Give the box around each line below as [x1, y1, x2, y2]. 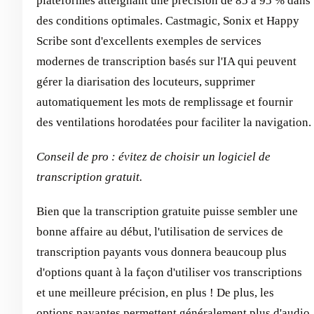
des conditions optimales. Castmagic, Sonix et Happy [36, 14, 299, 27]
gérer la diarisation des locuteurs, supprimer [36, 75, 255, 88]
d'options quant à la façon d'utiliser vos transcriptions [36, 266, 302, 279]
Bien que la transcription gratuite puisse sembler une [36, 205, 298, 218]
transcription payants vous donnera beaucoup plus [36, 245, 287, 259]
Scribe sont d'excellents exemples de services [36, 34, 261, 48]
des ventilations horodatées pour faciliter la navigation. [36, 116, 311, 129]
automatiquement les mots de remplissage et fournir [36, 95, 293, 109]
